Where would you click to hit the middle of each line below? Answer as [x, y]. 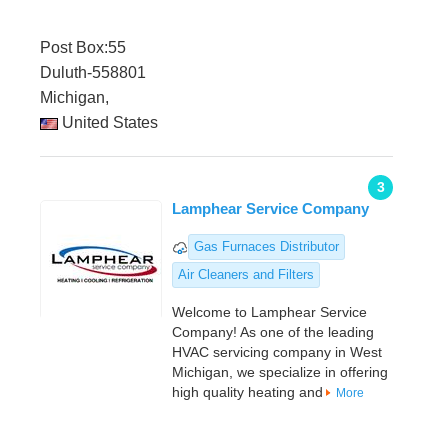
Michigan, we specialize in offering [280, 372]
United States [108, 123]
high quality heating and [247, 392]
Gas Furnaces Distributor [266, 247]
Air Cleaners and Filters [246, 275]
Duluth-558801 [93, 73]
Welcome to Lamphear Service [269, 312]
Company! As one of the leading [273, 332]
